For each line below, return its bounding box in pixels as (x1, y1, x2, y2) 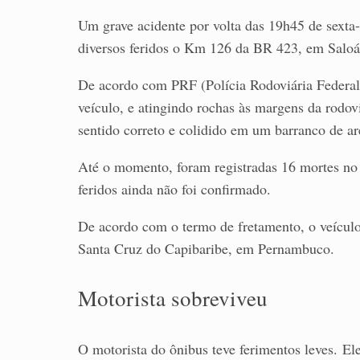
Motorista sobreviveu (78, 284, 268, 313)
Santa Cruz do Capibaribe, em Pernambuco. (78, 239, 334, 259)
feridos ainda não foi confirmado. (78, 179, 271, 199)
